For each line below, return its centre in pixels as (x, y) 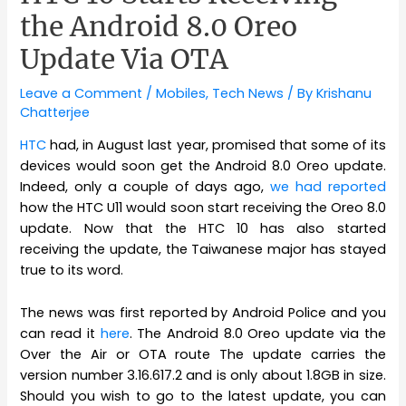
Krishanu (344, 93)
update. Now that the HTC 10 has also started (203, 229)
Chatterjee (55, 112)
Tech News (248, 93)
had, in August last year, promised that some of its (218, 145)
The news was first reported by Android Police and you (203, 312)
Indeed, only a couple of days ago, (145, 187)
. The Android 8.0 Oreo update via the (257, 333)
